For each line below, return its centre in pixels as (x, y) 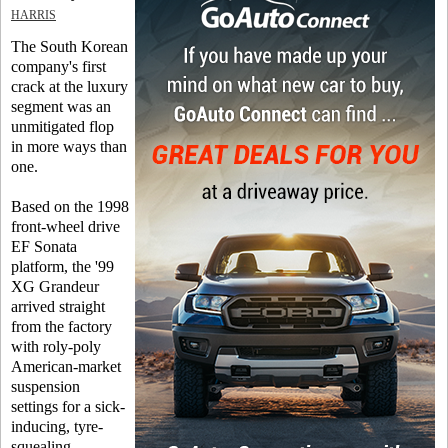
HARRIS (33, 15)
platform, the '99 (62, 266)
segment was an (61, 106)
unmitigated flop (62, 126)
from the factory (61, 326)
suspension (45, 386)
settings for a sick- (68, 406)
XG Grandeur (55, 286)
